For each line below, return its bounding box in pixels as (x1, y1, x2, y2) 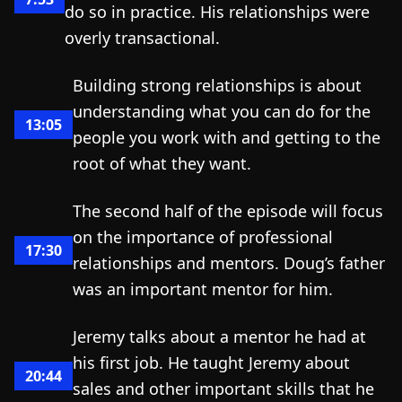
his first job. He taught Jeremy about (73, 352, 350, 373)
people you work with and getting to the (73, 127, 380, 148)
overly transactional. (65, 27, 220, 48)
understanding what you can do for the (73, 100, 371, 122)
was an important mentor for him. (73, 278, 333, 300)
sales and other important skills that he (73, 378, 374, 399)
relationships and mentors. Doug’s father (73, 252, 385, 274)
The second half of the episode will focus (73, 200, 383, 222)
